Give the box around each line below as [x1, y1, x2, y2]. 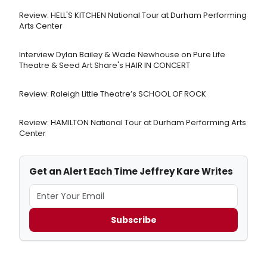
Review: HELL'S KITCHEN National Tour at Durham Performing [19, 10, 247, 21]
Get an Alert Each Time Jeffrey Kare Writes [29, 165, 233, 178]
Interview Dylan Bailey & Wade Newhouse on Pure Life [19, 49, 225, 61]
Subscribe [110, 213, 157, 226]
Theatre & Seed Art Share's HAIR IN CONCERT [19, 60, 190, 72]
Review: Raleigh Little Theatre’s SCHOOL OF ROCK [19, 88, 206, 100]
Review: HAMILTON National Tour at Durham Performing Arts [19, 117, 246, 129]
